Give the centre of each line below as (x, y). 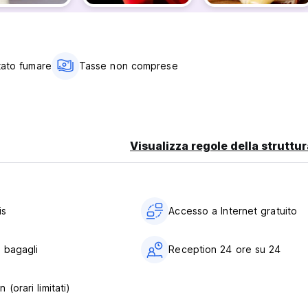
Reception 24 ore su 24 (225, 250)
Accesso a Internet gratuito (233, 211)
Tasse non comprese (128, 66)
